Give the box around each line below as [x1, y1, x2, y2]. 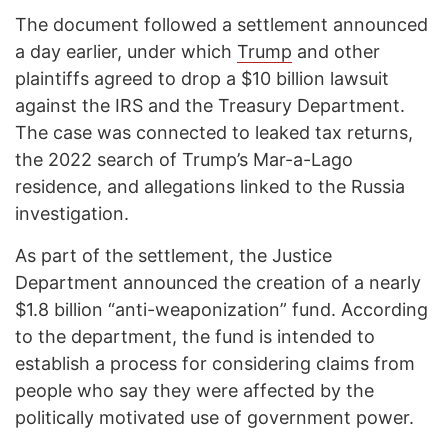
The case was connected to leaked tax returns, [15, 122, 413, 144]
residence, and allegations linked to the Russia [15, 176, 405, 198]
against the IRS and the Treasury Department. [15, 95, 405, 117]
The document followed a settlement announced [15, 14, 428, 36]
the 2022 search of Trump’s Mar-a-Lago [15, 149, 353, 171]
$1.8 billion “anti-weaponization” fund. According [15, 299, 428, 321]
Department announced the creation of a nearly [15, 272, 421, 294]
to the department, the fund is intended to [15, 326, 375, 348]
